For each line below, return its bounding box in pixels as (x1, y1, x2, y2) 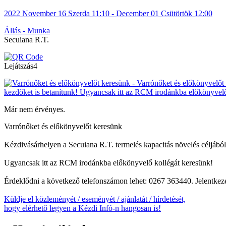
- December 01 (111, 9, 159, 18)
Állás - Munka (4, 26, 50, 35)
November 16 (22, 9, 66, 18)
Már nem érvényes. (4, 104, 65, 114)
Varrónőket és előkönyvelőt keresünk (4, 122, 122, 131)
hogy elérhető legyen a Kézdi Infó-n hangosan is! (4, 203, 161, 212)
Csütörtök (161, 9, 192, 18)
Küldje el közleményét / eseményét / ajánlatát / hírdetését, (4, 194, 186, 203)
